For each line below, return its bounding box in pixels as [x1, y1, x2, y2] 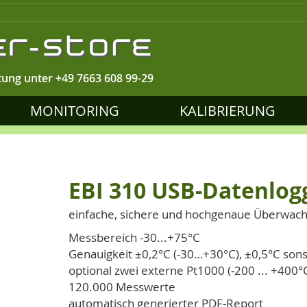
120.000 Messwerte [69, 279, 175, 295]
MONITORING [29, 101, 119, 120]
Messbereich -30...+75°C [69, 230, 200, 245]
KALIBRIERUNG [180, 101, 276, 120]
